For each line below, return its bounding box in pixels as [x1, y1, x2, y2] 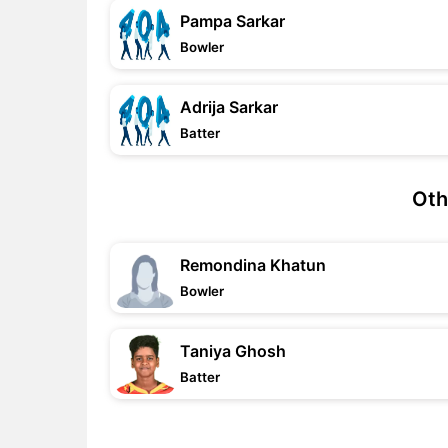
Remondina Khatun [180, 255, 326, 275]
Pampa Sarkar [180, 11, 285, 31]
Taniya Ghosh [180, 341, 286, 361]
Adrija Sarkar [180, 97, 278, 117]
